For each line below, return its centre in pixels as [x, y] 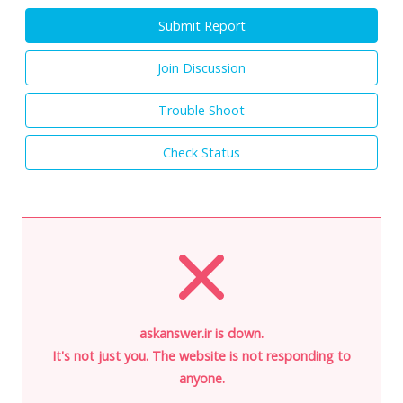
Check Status [201, 152]
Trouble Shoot [201, 110]
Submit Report [201, 25]
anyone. [201, 378]
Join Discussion [201, 67]
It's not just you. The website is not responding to [201, 355]
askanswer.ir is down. [201, 333]
